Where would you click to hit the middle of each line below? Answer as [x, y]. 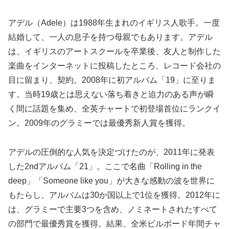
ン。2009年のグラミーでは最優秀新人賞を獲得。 [99, 123]
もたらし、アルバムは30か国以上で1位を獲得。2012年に [114, 195]
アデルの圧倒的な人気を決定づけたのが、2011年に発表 [111, 152]
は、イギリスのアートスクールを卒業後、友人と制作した [114, 51]
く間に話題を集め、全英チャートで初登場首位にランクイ [114, 108]
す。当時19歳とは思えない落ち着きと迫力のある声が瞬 [111, 94]
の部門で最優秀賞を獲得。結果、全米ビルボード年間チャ [114, 223]
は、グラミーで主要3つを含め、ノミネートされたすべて [113, 209]
